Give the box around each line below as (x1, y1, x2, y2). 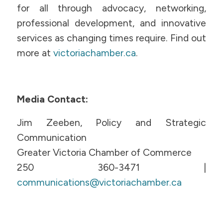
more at (16, 47, 53, 59)
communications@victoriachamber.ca (16, 176, 182, 188)
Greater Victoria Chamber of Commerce (16, 146, 192, 158)
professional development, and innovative (16, 17, 207, 29)
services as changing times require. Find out (16, 32, 207, 44)
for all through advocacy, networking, (16, 2, 207, 14)
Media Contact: (16, 94, 91, 106)
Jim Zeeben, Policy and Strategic (16, 116, 207, 128)
